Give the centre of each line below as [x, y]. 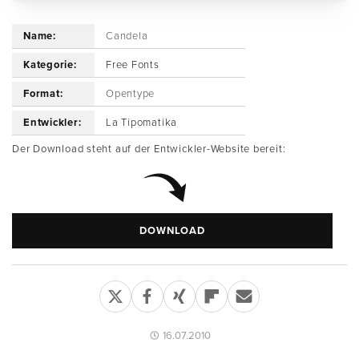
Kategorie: [50, 65]
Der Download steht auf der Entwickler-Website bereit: [149, 149]
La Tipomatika [142, 123]
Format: [43, 94]
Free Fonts [133, 65]
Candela [127, 36]
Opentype [131, 94]
